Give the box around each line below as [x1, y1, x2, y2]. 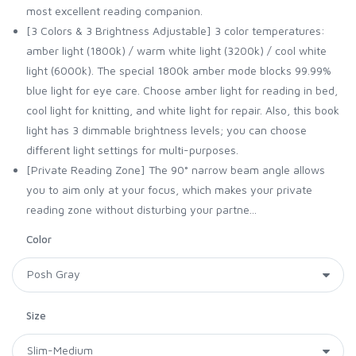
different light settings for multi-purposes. [26, 142, 238, 157]
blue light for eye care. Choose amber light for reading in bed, [26, 83, 338, 97]
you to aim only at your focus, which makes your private [26, 182, 312, 196]
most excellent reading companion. [26, 3, 203, 17]
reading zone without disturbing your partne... [26, 202, 257, 216]
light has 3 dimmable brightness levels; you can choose [26, 122, 307, 137]
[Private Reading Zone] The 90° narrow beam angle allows [26, 162, 325, 176]
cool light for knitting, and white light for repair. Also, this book [26, 103, 339, 117]
